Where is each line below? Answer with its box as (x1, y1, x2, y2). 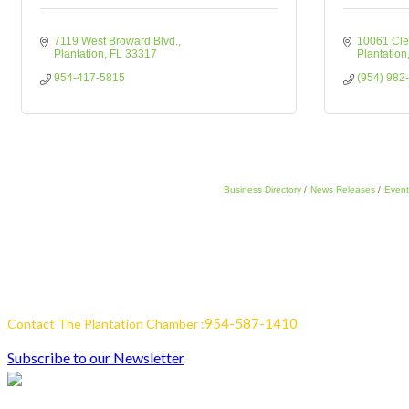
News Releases (309, 184, 375, 194)
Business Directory (223, 184, 301, 194)
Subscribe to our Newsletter (7, 349, 184, 366)
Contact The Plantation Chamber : (7, 316, 204, 331)
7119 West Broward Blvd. (54, 35, 178, 47)
